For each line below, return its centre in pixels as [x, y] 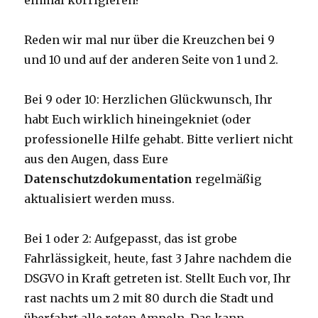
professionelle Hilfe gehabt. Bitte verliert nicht [159, 139]
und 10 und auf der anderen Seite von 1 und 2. [152, 60]
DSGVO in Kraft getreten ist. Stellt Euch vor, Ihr [158, 279]
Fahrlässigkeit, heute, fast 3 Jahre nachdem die [158, 259]
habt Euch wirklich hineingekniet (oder [138, 120]
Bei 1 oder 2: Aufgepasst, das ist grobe [131, 239]
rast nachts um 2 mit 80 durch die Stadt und [149, 298]
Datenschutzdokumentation [109, 179]
